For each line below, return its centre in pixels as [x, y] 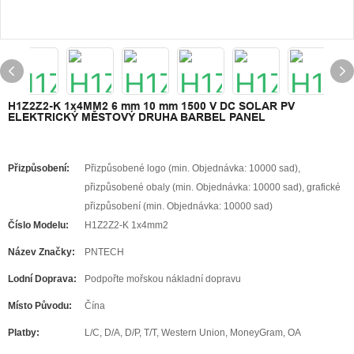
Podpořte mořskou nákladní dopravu [163, 279]
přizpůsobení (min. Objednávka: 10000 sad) [179, 206]
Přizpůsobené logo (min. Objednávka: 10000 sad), [192, 168]
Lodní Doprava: [42, 279]
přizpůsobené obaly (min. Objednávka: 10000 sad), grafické [213, 187]
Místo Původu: [40, 306]
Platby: [24, 333]
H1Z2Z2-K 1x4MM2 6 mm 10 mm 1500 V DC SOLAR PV [151, 106]
